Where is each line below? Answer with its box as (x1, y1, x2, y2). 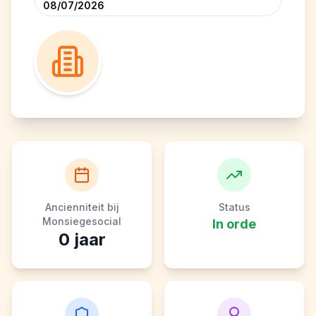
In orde (212, 217, 256, 231)
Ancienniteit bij (44, 201, 119, 213)
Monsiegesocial (42, 215, 121, 227)
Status (218, 201, 250, 213)
